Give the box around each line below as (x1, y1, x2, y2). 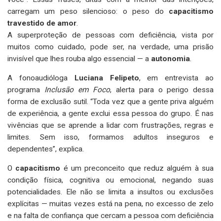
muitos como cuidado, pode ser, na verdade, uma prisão (7, 42, 214, 51)
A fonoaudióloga (7, 73, 74, 82)
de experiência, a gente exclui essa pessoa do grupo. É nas (7, 109, 214, 118)
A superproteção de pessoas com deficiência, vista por (7, 30, 214, 39)
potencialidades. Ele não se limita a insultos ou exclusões (7, 187, 214, 196)
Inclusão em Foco (44, 85, 110, 94)
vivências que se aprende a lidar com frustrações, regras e (7, 120, 214, 130)
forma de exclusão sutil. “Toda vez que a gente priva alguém (7, 97, 214, 106)
